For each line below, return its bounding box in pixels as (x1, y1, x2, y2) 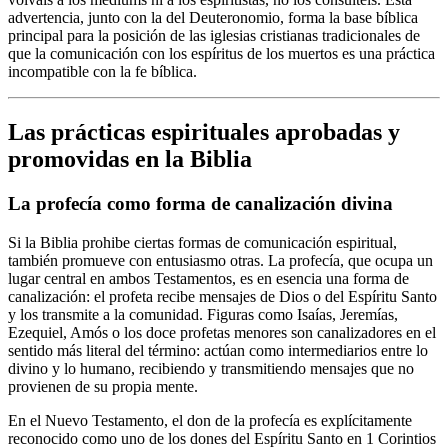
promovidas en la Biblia (8, 146, 252, 172)
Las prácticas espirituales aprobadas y (8, 119, 400, 145)
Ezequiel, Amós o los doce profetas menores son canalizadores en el (8, 323, 436, 341)
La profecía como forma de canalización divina (8, 192, 393, 214)
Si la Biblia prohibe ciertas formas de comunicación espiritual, (8, 233, 397, 251)
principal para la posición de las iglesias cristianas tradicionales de (8, 27, 420, 45)
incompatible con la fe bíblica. (8, 63, 197, 81)
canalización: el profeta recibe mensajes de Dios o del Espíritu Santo (8, 287, 437, 305)
